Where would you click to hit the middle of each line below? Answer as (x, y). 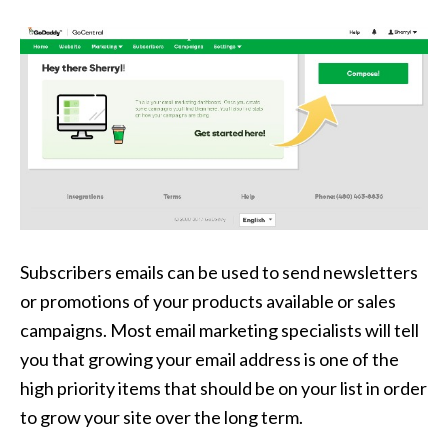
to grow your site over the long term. (161, 417)
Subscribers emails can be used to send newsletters (219, 272)
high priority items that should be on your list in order (223, 388)
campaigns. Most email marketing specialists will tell (219, 330)
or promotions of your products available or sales (208, 301)
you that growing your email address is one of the (209, 359)
